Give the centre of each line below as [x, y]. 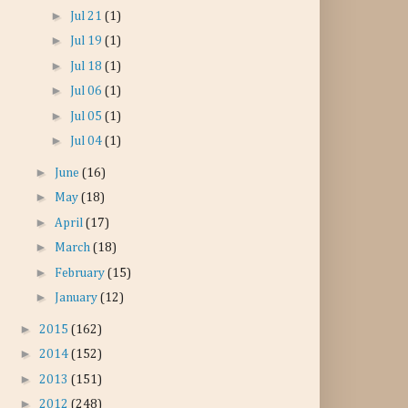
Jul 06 [87, 91]
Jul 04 [87, 141]
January [77, 298]
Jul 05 [87, 116]
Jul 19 [87, 41]
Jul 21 [87, 16]
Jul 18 [87, 66]
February [81, 273]
